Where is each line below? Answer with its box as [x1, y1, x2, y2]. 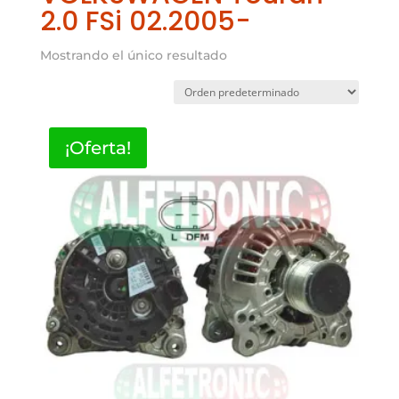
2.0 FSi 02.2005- [39, 2, 251, 40]
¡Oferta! [64, 136, 131, 159]
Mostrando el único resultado [39, 46, 227, 63]
